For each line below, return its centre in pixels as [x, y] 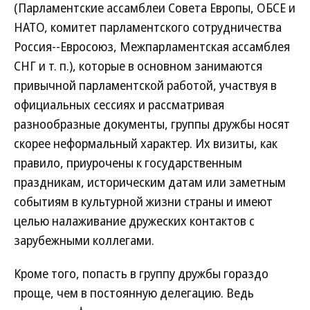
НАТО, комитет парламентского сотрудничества [148, 27]
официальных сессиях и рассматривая [119, 104]
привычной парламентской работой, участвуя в [145, 85]
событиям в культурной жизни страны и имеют [143, 201]
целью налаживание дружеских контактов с [134, 221]
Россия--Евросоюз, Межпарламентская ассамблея [152, 46]
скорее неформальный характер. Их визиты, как [146, 143]
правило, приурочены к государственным [128, 163]
